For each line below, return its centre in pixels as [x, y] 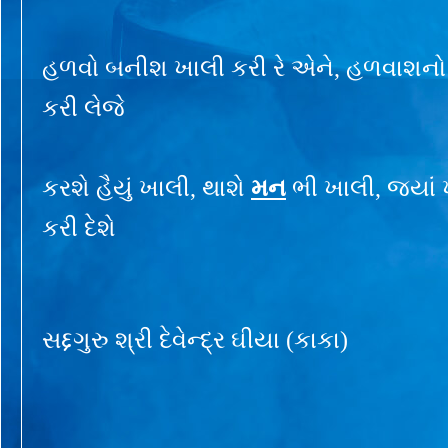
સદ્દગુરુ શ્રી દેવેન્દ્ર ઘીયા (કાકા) [195, 339]
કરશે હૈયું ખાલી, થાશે [146, 187]
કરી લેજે [83, 107]
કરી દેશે [79, 227]
